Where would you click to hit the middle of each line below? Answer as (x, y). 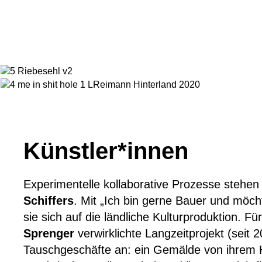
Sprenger (49, 233)
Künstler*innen (106, 151)
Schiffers (49, 201)
